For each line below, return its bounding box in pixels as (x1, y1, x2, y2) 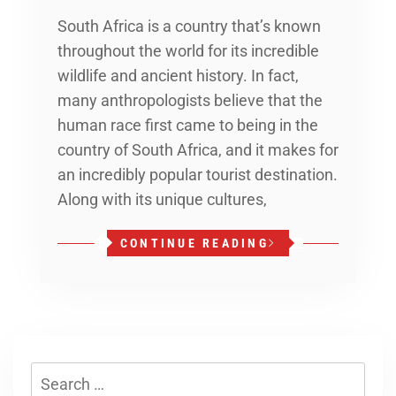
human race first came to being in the (57, 115, 318, 134)
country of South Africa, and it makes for (57, 140, 339, 159)
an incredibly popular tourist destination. (57, 164, 338, 184)
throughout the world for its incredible (57, 41, 319, 60)
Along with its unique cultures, (57, 189, 267, 209)
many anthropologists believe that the (57, 90, 323, 110)
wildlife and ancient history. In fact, (57, 65, 299, 85)
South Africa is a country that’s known (57, 16, 321, 35)
